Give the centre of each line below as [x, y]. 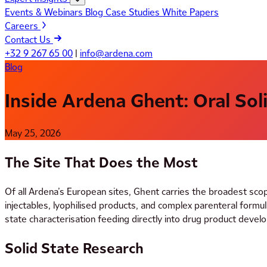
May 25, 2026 [33, 133]
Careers [23, 26]
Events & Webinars [45, 12]
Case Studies [134, 12]
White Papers [190, 12]
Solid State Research [74, 249]
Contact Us [29, 39]
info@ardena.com [116, 53]
